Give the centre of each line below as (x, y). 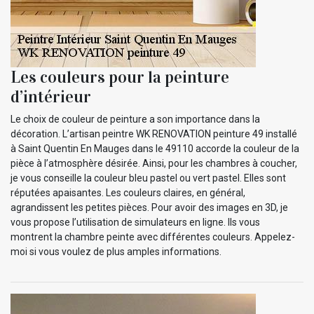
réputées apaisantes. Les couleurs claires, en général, (128, 192)
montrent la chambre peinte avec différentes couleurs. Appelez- (153, 237)
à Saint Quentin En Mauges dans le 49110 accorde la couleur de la (155, 148)
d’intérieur (51, 96)
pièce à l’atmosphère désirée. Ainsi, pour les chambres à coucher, (154, 163)
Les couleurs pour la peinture (120, 77)
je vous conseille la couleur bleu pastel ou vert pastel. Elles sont (148, 178)
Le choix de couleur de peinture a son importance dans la (135, 119)
